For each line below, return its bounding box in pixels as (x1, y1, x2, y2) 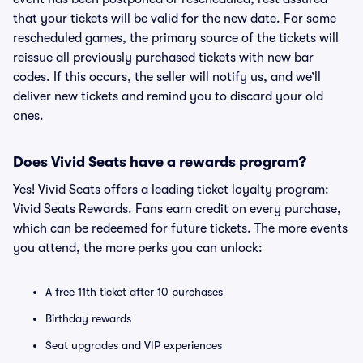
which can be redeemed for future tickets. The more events (13, 221, 348, 236)
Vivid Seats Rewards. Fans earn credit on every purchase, (13, 202, 341, 216)
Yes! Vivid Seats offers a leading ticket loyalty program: (13, 182, 329, 197)
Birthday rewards (45, 312, 131, 325)
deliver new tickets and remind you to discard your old (13, 89, 323, 104)
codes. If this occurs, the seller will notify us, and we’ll (13, 70, 321, 84)
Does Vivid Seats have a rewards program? (13, 154, 306, 170)
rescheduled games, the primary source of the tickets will (13, 31, 339, 45)
